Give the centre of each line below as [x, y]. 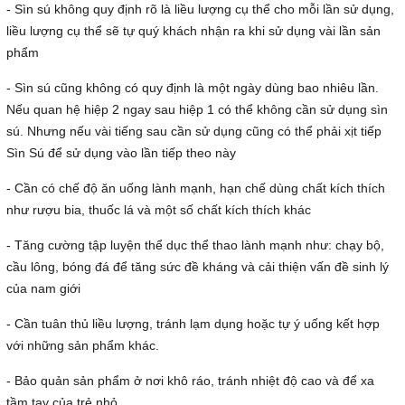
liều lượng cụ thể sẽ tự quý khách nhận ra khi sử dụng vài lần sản [193, 31]
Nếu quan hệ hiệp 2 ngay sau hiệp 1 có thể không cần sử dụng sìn [197, 110]
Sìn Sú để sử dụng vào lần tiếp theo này [121, 153]
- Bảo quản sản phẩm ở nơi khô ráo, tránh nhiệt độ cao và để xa [190, 381]
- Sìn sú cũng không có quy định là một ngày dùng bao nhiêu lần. [193, 88]
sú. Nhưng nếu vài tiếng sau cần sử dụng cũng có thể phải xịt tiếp [194, 132]
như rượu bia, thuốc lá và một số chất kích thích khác [159, 210]
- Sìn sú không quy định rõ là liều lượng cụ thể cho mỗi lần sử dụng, [200, 9]
